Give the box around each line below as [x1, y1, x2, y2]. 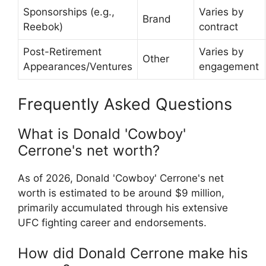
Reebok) [23, 21, 63, 33]
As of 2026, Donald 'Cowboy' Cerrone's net [18, 172, 224, 184]
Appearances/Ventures [23, 61, 132, 73]
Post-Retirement [23, 46, 102, 58]
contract [199, 21, 238, 33]
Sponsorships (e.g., [23, 6, 115, 18]
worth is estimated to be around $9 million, [18, 186, 224, 199]
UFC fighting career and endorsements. [18, 216, 207, 229]
